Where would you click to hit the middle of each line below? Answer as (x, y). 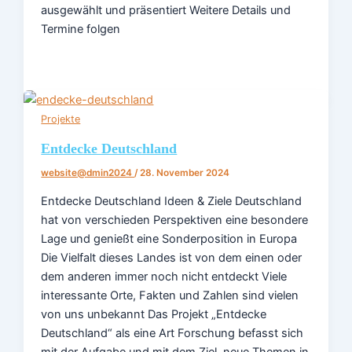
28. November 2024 (185, 173)
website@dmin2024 (88, 173)
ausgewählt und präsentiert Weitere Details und (166, 11)
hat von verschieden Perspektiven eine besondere (175, 220)
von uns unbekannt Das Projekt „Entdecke (154, 314)
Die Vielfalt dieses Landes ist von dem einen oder (172, 257)
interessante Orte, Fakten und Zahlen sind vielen (170, 295)
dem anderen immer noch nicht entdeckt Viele (164, 276)
